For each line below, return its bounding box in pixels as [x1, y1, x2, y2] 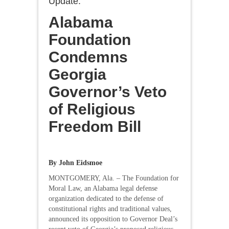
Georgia [49, 65, 106, 83]
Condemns [49, 48, 128, 65]
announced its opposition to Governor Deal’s [49, 215, 177, 223]
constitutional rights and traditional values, [49, 204, 172, 213]
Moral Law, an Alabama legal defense [49, 184, 157, 192]
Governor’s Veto [49, 83, 167, 100]
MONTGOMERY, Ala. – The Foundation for [49, 174, 179, 182]
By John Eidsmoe [49, 158, 102, 167]
